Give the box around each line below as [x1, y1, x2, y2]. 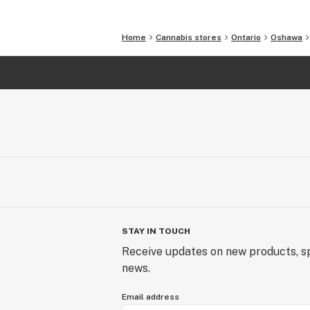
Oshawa [271, 33, 302, 42]
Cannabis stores [156, 33, 221, 42]
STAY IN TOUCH [122, 226, 190, 236]
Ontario [231, 33, 261, 42]
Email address [122, 292, 179, 302]
